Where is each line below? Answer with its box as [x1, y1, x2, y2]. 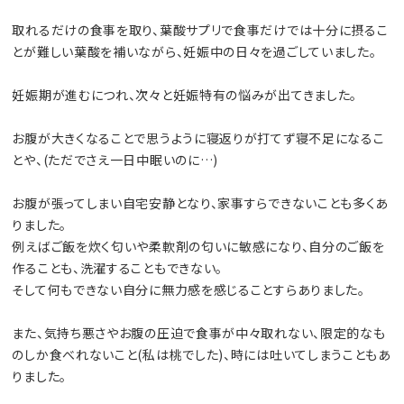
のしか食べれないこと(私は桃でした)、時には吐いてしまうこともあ [12, 345, 391, 364]
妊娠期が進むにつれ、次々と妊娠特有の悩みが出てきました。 [12, 86, 358, 105]
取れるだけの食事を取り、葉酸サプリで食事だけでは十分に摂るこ [12, 21, 389, 40]
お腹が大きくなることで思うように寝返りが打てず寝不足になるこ [12, 129, 385, 148]
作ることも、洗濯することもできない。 [12, 259, 224, 278]
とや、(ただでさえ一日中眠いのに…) [12, 151, 219, 170]
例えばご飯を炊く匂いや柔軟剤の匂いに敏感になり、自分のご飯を [12, 237, 385, 256]
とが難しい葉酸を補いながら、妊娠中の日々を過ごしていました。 [12, 42, 377, 61]
